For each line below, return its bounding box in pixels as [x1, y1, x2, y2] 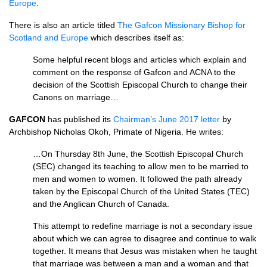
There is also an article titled [9, 20, 117, 30]
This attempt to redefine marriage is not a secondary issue [33, 221, 253, 231]
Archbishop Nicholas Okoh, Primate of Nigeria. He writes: [9, 127, 223, 136]
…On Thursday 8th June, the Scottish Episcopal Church [33, 149, 243, 159]
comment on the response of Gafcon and [33, 67, 190, 77]
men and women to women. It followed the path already [33, 174, 242, 184]
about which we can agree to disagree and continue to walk [33, 234, 256, 243]
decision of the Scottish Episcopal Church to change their [33, 80, 247, 89]
